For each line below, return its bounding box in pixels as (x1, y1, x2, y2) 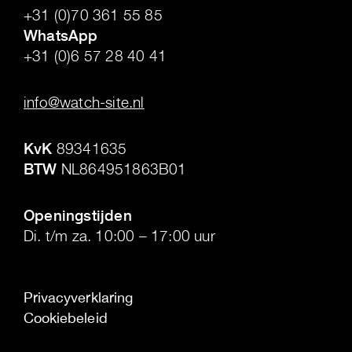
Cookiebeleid (24, 310, 108, 327)
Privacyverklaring (24, 289, 133, 306)
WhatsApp (24, 26, 98, 44)
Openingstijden (24, 206, 132, 224)
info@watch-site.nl (24, 93, 145, 111)
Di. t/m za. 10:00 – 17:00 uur (24, 226, 215, 244)
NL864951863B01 (57, 159, 187, 178)
